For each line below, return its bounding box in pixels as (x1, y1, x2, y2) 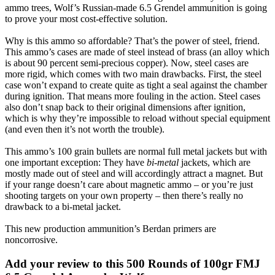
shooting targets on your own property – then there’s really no (5, 190, 243, 201)
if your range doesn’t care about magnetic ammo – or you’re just (5, 179, 253, 190)
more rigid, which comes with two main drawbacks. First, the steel (5, 68, 261, 79)
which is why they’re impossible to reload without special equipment (5, 112, 270, 123)
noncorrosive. (5, 234, 58, 245)
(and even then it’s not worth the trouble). (5, 123, 165, 134)
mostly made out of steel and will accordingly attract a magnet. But (5, 168, 263, 179)
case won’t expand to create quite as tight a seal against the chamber (5, 79, 267, 90)
